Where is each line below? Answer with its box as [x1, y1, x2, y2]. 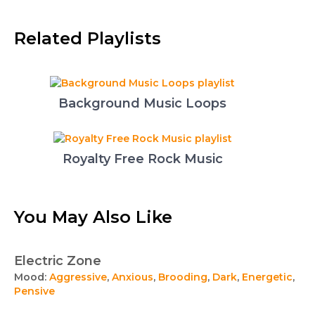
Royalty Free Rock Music [62, 151, 223, 167]
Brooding [158, 271, 207, 283]
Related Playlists [14, 28, 161, 49]
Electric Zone [14, 253, 101, 269]
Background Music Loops [58, 96, 226, 111]
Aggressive [49, 271, 107, 283]
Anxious [112, 271, 153, 283]
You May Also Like [14, 207, 172, 227]
